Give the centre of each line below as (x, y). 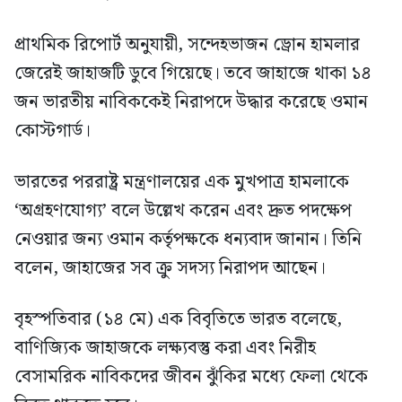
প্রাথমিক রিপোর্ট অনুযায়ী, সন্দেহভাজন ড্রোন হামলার (187, 44)
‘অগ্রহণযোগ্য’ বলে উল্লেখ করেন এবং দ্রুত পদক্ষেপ (183, 210)
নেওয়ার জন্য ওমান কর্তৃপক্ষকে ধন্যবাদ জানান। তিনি (188, 239)
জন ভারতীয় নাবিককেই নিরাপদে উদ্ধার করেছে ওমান (191, 102)
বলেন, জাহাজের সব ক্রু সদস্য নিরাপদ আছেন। (170, 268)
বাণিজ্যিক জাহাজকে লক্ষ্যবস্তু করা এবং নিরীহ (165, 348)
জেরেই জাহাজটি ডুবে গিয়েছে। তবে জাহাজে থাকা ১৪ (193, 73)
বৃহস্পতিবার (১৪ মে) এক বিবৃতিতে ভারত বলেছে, (178, 319)
